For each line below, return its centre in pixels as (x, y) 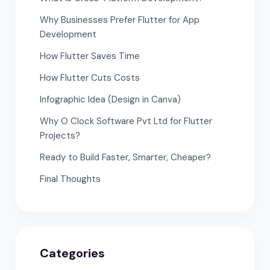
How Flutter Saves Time (90, 56)
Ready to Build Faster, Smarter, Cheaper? (125, 157)
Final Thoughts (70, 179)
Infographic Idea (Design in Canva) (110, 99)
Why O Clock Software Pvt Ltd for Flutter (126, 121)
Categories (72, 253)
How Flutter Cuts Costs (90, 77)
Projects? (60, 135)
